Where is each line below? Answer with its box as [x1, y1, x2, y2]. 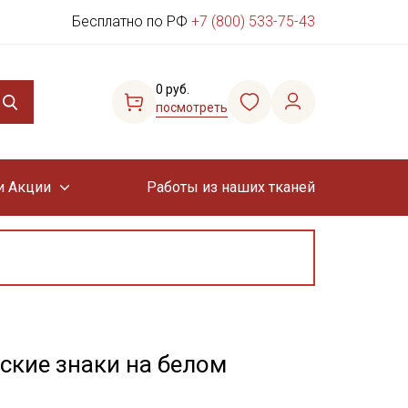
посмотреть [156, 100, 228, 115]
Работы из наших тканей [146, 178, 315, 196]
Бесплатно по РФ [72, 13, 191, 30]
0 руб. [156, 82, 189, 97]
